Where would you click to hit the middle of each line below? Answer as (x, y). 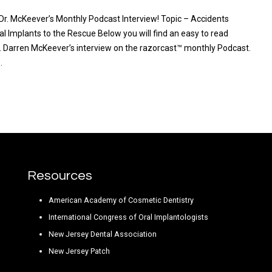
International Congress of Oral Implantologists (128, 217)
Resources (59, 176)
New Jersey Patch (79, 251)
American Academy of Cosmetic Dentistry (121, 200)
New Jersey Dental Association (102, 234)
